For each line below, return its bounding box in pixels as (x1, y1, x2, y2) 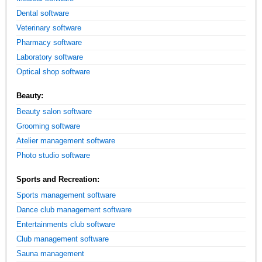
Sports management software (16, 190, 116, 199)
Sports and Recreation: (16, 174, 100, 184)
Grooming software (16, 121, 81, 130)
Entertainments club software (16, 219, 116, 229)
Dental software (16, 8, 70, 18)
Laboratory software (16, 52, 84, 61)
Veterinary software (16, 23, 82, 32)
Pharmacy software (16, 37, 82, 47)
